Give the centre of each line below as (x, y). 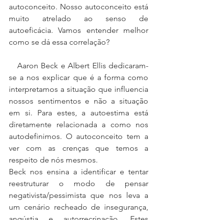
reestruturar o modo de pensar (79, 183)
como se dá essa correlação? (59, 42)
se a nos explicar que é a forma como (79, 77)
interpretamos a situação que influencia (79, 89)
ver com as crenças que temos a (79, 148)
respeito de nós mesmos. (53, 160)
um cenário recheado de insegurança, (79, 207)
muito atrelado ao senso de (79, 18)
